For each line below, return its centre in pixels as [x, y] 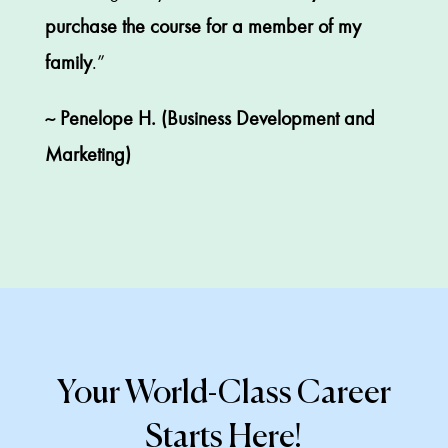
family [68, 62]
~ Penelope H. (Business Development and [209, 118]
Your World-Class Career [223, 393]
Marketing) [87, 154]
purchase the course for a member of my [202, 26]
